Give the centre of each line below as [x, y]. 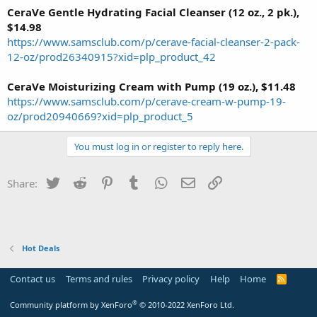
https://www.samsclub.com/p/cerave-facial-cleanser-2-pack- [154, 41]
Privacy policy [171, 279]
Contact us [33, 279]
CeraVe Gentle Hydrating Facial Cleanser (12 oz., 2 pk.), [153, 12]
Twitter [78, 181]
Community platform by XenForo [71, 305]
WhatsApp [195, 181]
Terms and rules [99, 279]
